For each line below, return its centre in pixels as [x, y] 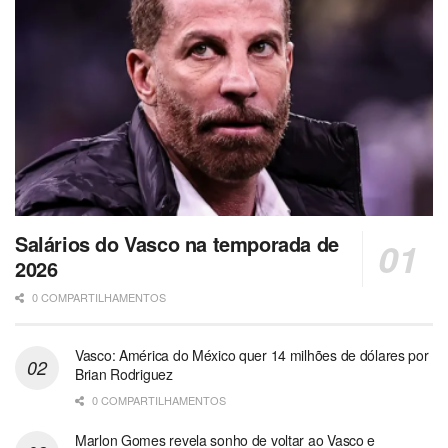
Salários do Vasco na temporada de [177, 244]
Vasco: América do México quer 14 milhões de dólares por [252, 355]
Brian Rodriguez [124, 374]
